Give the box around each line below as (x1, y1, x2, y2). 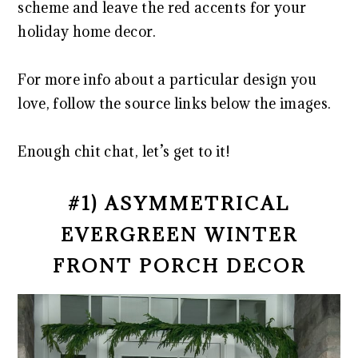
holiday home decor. (18, 22, 156, 41)
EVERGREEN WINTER (60, 222, 298, 246)
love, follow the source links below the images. (18, 94, 332, 113)
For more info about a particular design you (18, 70, 317, 89)
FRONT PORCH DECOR (52, 253, 306, 277)
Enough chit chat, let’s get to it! (18, 142, 229, 161)
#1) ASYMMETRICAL (68, 191, 290, 215)
